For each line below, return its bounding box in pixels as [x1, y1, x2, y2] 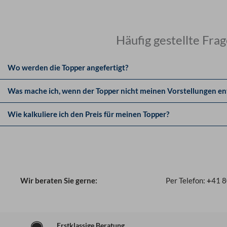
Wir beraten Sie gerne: [20, 175, 98, 185]
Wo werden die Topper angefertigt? [8, 62, 128, 72]
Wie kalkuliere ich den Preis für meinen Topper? [8, 109, 169, 119]
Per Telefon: [166, 175, 207, 185]
